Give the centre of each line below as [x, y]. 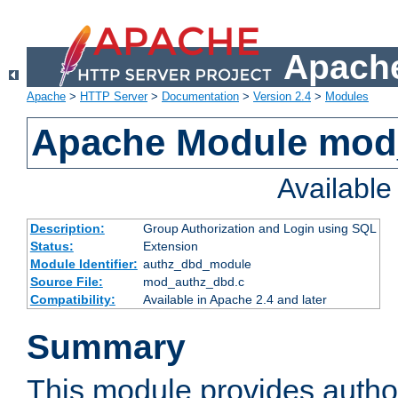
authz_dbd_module [197, 264]
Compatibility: [72, 300]
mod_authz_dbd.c [193, 282]
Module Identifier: [84, 264]
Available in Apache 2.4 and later [235, 300]
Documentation [200, 97]
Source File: [66, 282]
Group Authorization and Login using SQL [259, 229]
